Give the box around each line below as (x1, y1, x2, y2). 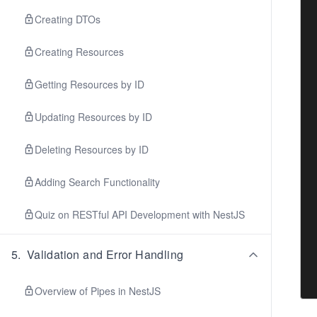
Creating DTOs (35, 12, 100, 26)
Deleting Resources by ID (35, 142, 149, 156)
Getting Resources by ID (35, 77, 144, 91)
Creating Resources (35, 45, 124, 59)
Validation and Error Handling (26, 246, 184, 263)
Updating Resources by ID (35, 110, 152, 124)
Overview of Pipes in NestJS (35, 284, 161, 298)
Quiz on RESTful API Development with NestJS (35, 207, 245, 221)
